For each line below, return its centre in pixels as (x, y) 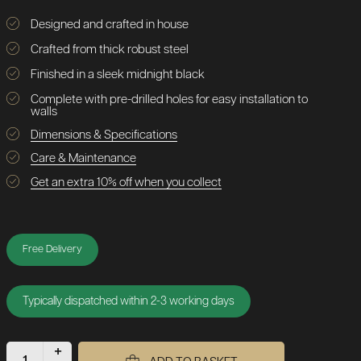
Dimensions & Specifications (104, 135)
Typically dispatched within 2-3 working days (129, 301)
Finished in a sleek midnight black (118, 75)
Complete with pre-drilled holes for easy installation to (170, 100)
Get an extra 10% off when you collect (127, 183)
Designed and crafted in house (110, 25)
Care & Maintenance (84, 158)
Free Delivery (53, 249)
